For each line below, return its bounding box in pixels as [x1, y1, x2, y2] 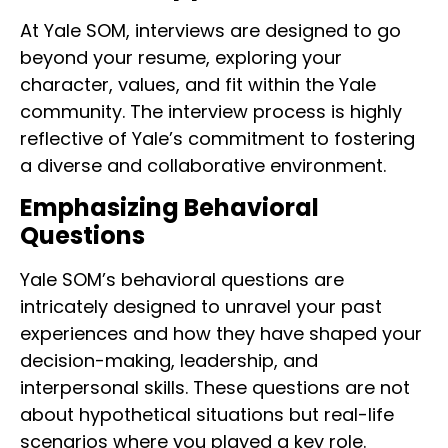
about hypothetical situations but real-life [20, 401, 394, 427]
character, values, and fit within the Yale [20, 72, 376, 98]
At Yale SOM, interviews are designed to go [20, 18, 401, 44]
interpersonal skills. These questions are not [20, 374, 410, 400]
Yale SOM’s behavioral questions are [20, 266, 344, 292]
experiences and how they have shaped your [20, 320, 422, 346]
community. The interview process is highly [20, 99, 402, 125]
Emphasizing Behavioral [20, 190, 319, 224]
